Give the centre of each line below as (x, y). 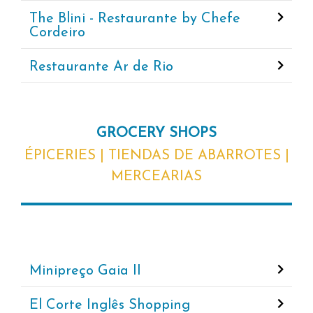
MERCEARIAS (156, 177)
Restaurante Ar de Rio (101, 67)
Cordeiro (57, 33)
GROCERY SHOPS (156, 134)
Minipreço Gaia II (85, 271)
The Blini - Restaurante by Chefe (135, 19)
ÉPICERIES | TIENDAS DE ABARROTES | (156, 156)
